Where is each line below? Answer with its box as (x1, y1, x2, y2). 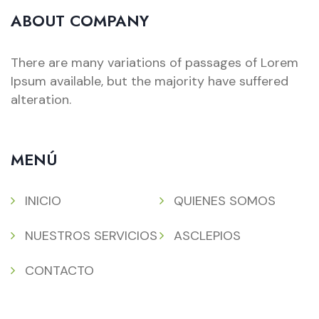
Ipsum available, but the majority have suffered (11, 72, 288, 90)
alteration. (11, 90, 71, 108)
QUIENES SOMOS (174, 192, 276, 209)
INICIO (25, 192, 61, 209)
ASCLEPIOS (174, 226, 241, 244)
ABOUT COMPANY (11, 9, 149, 32)
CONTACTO (25, 261, 94, 279)
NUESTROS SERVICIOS (25, 226, 157, 244)
